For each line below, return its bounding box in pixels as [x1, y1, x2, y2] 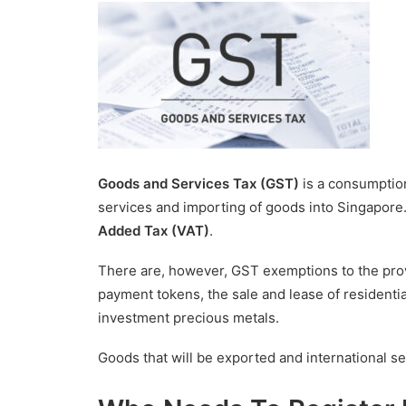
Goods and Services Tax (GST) [98, 175, 299, 192]
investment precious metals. [98, 309, 279, 326]
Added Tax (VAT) [98, 222, 209, 239]
